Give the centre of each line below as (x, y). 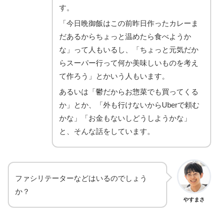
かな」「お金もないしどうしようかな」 (125, 118)
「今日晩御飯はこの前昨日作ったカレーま (129, 23)
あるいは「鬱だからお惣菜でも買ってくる (129, 91)
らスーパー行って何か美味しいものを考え (129, 63)
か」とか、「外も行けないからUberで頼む (129, 105)
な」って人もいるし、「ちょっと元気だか (129, 49)
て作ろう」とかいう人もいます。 (114, 76)
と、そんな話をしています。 (107, 131)
